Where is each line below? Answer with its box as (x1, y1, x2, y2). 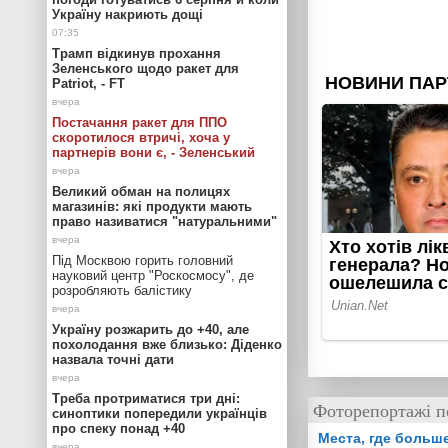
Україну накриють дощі (52, 7, 203, 22)
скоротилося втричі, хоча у (52, 130, 230, 145)
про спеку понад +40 (52, 421, 185, 436)
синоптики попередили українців (52, 406, 267, 421)
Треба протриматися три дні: (52, 391, 240, 406)
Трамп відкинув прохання (52, 46, 221, 61)
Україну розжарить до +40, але (52, 322, 249, 337)
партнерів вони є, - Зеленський (52, 145, 255, 160)
